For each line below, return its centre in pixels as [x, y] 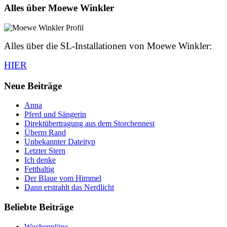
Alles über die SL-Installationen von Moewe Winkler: [108, 46]
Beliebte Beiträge [39, 207]
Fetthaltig [39, 169]
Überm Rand [45, 133]
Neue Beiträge [33, 86]
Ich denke [40, 160]
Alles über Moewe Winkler [59, 8]
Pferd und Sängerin [55, 115]
